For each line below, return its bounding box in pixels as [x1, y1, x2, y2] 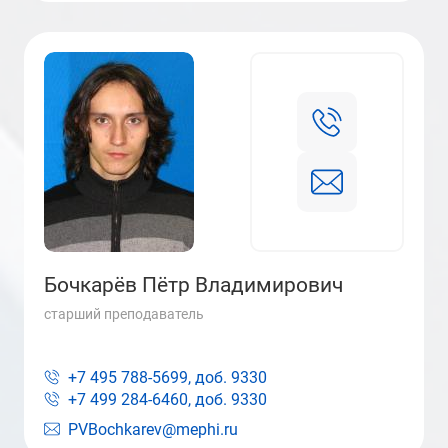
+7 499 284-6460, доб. [68, 390, 227, 409]
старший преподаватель [44, 306, 204, 322]
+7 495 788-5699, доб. [68, 368, 227, 387]
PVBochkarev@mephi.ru [68, 420, 238, 439]
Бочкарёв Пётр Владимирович [44, 273, 343, 297]
